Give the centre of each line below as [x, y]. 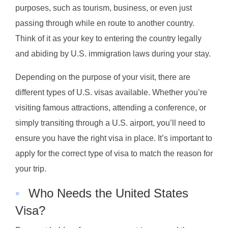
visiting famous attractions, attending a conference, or [111, 107]
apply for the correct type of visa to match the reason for [114, 153]
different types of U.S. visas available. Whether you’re [111, 92]
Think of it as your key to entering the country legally [108, 38]
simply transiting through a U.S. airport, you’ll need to [110, 123]
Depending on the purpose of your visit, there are [103, 77]
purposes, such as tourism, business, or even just [104, 8]
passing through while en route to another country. [105, 23]
